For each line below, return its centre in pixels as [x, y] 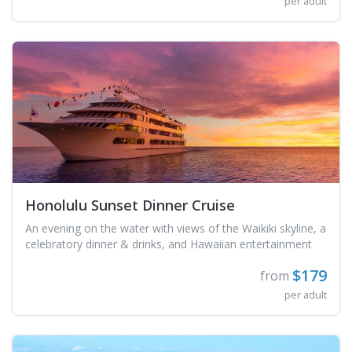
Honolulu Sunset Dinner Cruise [130, 205]
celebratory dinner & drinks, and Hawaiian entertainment [169, 244]
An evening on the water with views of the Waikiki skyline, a [176, 229]
